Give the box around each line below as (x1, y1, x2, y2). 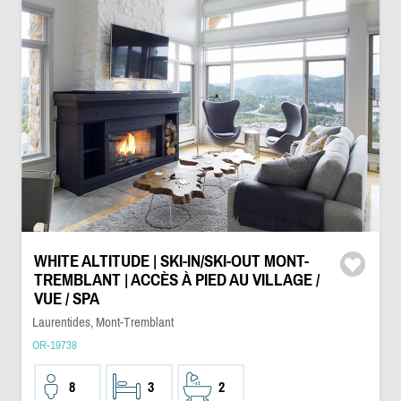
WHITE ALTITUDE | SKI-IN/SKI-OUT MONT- (33, 252, 309, 270)
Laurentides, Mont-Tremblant (31, 314, 174, 329)
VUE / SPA (33, 289, 99, 308)
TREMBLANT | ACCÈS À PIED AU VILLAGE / (33, 270, 320, 289)
